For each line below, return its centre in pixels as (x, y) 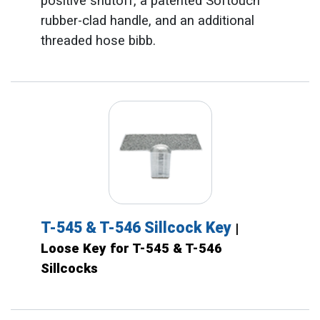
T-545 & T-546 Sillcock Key (137, 228)
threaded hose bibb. (98, 40)
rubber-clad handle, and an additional (147, 20)
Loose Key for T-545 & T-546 (131, 249)
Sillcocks (69, 269)
